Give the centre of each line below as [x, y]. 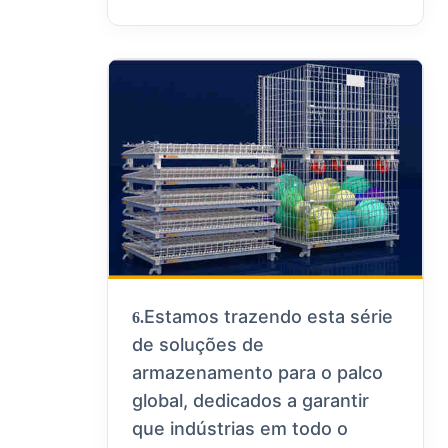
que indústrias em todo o [240, 429]
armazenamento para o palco [258, 373]
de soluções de [198, 345]
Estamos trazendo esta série [269, 317]
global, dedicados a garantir [251, 401]
